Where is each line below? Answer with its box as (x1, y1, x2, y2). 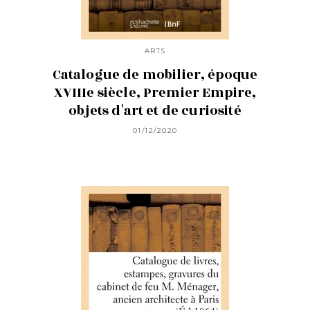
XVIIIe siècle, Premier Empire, (53, 83, 257, 103)
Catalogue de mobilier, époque (52, 65, 258, 85)
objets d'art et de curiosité (69, 101, 241, 121)
